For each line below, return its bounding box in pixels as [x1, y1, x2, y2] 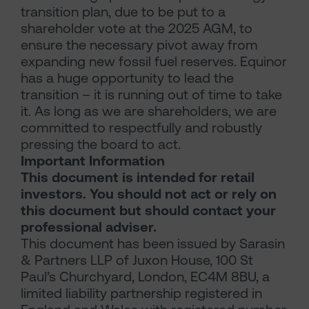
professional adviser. [21, 219, 157, 235]
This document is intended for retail [21, 169, 255, 186]
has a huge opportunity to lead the [21, 70, 234, 86]
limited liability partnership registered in [21, 285, 262, 301]
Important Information [21, 152, 165, 169]
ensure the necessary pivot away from [21, 37, 258, 53]
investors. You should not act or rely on [21, 186, 277, 202]
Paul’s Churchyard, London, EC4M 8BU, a [21, 268, 270, 285]
